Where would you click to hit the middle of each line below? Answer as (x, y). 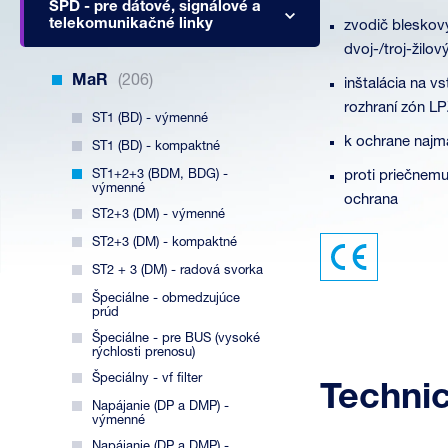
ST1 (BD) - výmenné (150, 118)
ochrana (371, 200)
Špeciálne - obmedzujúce (166, 298)
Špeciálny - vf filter (147, 378)
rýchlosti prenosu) (143, 352)
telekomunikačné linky (131, 24)
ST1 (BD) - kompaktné (156, 146)
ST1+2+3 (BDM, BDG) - (160, 174)
